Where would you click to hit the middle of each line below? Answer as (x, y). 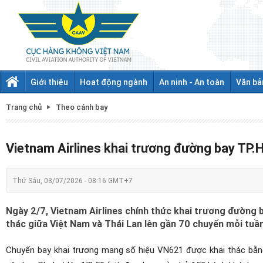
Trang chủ (24, 107)
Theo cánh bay (82, 107)
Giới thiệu (49, 82)
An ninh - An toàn (192, 82)
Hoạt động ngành (114, 82)
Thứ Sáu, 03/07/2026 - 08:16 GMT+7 (73, 180)
